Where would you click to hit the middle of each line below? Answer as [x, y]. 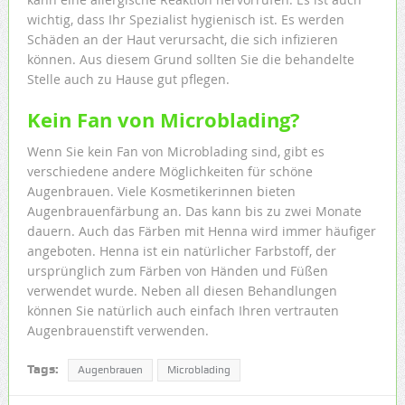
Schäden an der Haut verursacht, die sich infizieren [182, 39]
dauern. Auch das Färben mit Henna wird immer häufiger [201, 231]
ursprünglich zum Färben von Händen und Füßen [177, 270]
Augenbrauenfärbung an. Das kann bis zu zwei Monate [194, 211]
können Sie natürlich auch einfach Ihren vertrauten [183, 310]
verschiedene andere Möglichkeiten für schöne [170, 171]
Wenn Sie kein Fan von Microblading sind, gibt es [175, 151]
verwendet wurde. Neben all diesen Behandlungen [182, 290]
